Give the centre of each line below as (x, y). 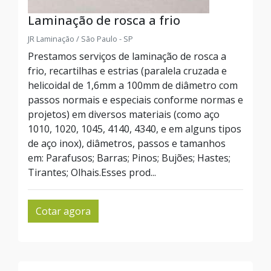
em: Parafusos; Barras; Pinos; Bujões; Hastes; (129, 158)
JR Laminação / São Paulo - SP (80, 39)
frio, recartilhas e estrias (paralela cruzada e (127, 71)
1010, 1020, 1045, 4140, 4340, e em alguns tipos (135, 129)
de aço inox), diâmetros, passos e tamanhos (127, 143)
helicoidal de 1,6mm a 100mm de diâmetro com (133, 85)
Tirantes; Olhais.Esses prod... (92, 172)
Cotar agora (63, 211)
